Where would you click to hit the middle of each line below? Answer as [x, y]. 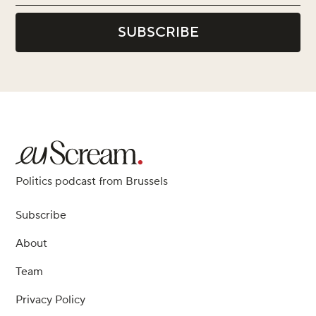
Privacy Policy [50, 300]
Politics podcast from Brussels [92, 182]
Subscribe [41, 215]
